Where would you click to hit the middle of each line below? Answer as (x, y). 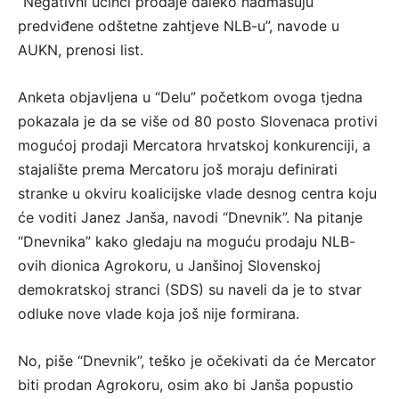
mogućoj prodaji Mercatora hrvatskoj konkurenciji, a (194, 146)
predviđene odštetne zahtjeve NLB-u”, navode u (179, 26)
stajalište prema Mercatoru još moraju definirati (178, 170)
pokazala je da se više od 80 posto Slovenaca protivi (198, 122)
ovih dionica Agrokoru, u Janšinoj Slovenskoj (169, 266)
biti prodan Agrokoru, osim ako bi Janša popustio (186, 385)
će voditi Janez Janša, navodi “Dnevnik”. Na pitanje (190, 218)
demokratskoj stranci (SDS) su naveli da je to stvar (190, 290)
